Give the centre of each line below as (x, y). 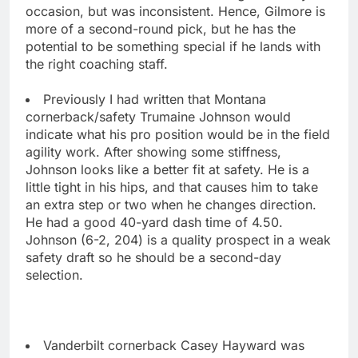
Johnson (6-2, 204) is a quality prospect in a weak (178, 239)
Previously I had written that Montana (155, 99)
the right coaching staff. (97, 64)
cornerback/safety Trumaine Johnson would (158, 116)
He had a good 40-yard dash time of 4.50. (154, 222)
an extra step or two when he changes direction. (171, 204)
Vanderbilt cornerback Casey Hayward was (174, 345)
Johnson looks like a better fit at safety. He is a (167, 169)
